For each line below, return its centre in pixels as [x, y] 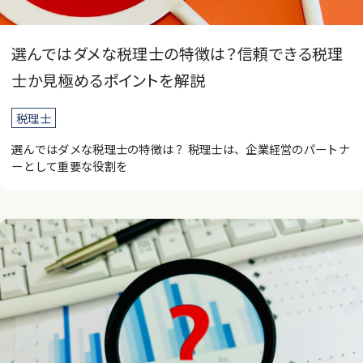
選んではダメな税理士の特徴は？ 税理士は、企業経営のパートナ [181, 148]
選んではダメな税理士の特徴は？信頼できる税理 [177, 54]
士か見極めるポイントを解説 [109, 81]
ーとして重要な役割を [70, 165]
